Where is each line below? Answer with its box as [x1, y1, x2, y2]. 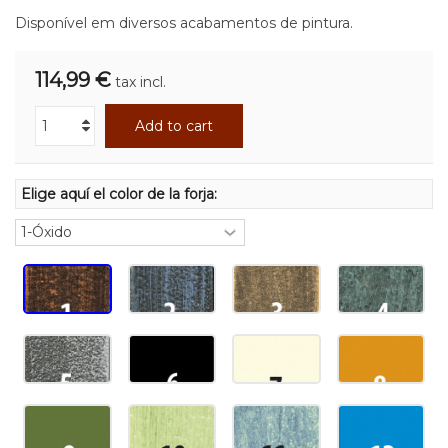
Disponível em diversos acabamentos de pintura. [15, 13, 353, 32]
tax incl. [115, 72, 166, 91]
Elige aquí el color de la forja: [21, 184, 221, 203]
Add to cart [135, 116, 213, 135]
